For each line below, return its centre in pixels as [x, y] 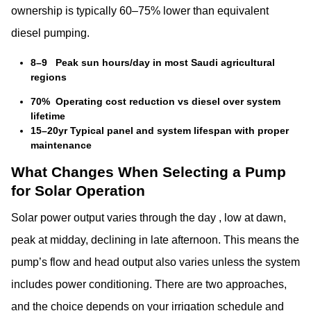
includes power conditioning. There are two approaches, [149, 285]
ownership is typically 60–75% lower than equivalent [140, 10]
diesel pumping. [50, 33]
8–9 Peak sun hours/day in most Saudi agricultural [153, 62]
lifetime [48, 116]
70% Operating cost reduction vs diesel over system [155, 101]
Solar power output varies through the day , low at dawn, [149, 218]
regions [49, 77]
